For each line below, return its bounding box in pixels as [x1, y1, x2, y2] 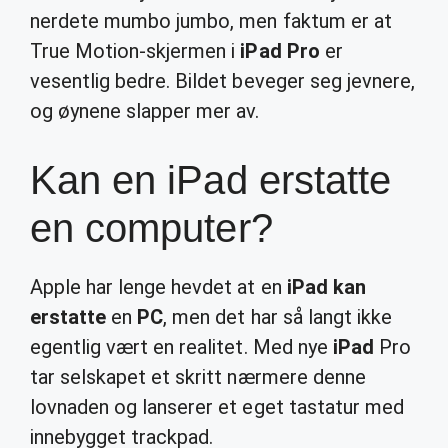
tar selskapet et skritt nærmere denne [30, 365, 366, 389]
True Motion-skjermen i [30, 39, 241, 63]
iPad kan [286, 275, 366, 299]
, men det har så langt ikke [163, 305, 392, 329]
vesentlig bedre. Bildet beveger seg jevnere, [30, 69, 415, 93]
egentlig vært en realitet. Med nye [30, 335, 333, 359]
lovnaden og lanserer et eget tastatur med [30, 395, 404, 419]
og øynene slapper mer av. [30, 99, 260, 123]
